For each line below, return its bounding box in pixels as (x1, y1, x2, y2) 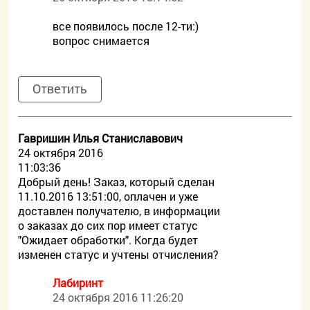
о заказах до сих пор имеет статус (18, 218, 199, 232)
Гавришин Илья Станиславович (18, 131, 183, 145)
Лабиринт (53, 275, 104, 290)
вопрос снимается (53, 33, 150, 48)
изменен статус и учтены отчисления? (18, 247, 219, 262)
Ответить (33, 80, 88, 97)
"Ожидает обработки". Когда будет (18, 232, 199, 247)
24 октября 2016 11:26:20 (53, 290, 184, 304)
